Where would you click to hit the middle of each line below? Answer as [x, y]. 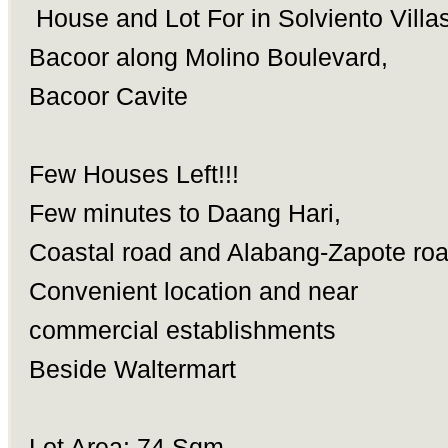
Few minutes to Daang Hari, [184, 214]
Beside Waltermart [132, 370]
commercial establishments [185, 331]
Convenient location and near [193, 292]
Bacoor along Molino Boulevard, [208, 58]
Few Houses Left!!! [133, 175]
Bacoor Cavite [108, 97]
